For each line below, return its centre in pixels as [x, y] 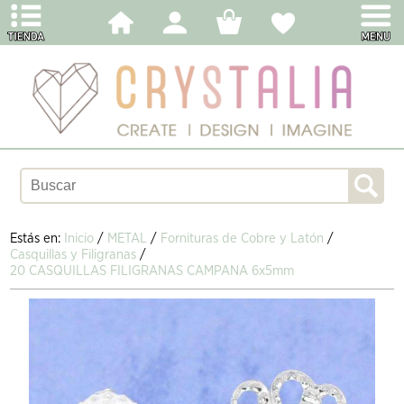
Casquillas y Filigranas [73, 254]
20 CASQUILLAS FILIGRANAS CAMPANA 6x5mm [152, 271]
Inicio [79, 238]
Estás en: [37, 238]
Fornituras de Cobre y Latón [243, 238]
